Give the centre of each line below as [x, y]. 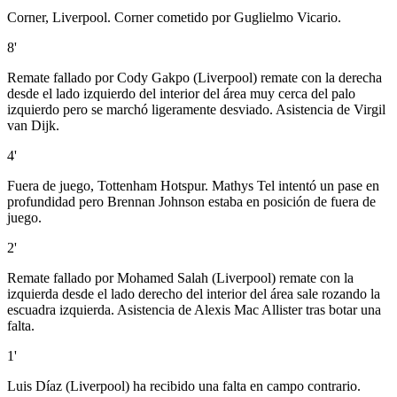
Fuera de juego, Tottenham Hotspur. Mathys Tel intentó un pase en [193, 186]
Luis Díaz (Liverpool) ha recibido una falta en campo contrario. [184, 386]
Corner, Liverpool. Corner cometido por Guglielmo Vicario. [174, 18]
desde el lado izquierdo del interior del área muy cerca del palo [181, 94]
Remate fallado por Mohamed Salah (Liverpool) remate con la [180, 278]
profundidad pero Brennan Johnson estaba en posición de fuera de [191, 202]
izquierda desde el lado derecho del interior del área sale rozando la [194, 294]
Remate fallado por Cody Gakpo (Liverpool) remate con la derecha [195, 78]
